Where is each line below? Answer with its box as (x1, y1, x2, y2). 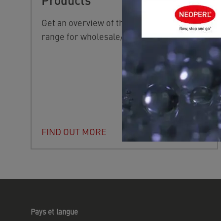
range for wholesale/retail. (41, 30, 147, 42)
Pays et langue (31, 206, 78, 217)
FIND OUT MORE (41, 125, 107, 138)
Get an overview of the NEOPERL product (41, 16, 203, 29)
